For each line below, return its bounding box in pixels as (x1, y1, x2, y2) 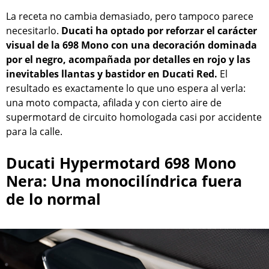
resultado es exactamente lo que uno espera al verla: (6, 81, 246, 95)
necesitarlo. (6, 23, 61, 37)
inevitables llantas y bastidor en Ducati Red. (6, 67, 217, 80)
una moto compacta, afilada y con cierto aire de (6, 95, 222, 109)
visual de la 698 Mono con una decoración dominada (6, 38, 257, 52)
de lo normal (6, 189, 101, 210)
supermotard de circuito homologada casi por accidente (6, 110, 262, 124)
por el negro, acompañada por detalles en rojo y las (6, 52, 250, 66)
